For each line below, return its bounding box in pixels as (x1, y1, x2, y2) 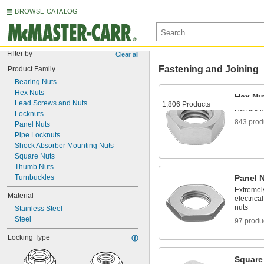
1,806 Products (162, 100, 210, 108)
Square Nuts (15, 152, 55, 160)
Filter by (7, 49, 32, 58)
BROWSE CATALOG (15, 8, 78, 15)
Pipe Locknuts (15, 131, 60, 139)
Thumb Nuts (15, 163, 54, 171)
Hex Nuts (15, 88, 44, 97)
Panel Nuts (15, 120, 50, 128)
